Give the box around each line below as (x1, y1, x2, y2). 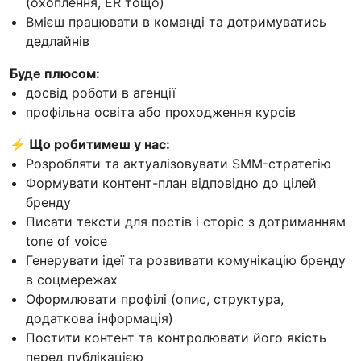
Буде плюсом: (10, 65, 100, 82)
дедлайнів (26, 33, 89, 50)
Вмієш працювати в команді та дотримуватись (26, 14, 326, 31)
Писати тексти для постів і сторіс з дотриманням (26, 214, 346, 230)
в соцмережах (26, 272, 118, 288)
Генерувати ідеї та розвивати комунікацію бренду (26, 252, 346, 269)
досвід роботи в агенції (26, 85, 176, 102)
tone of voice (26, 233, 107, 250)
